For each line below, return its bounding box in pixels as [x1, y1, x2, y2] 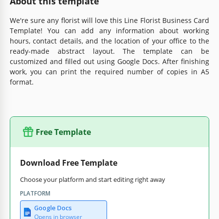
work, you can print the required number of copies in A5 [10, 66, 209, 76]
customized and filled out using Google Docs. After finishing [10, 56, 209, 66]
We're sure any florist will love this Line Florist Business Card [10, 15, 209, 25]
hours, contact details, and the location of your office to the [10, 36, 209, 45]
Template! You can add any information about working [10, 25, 209, 35]
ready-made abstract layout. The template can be [10, 46, 209, 56]
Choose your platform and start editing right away [20, 175, 165, 184]
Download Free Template [20, 157, 117, 168]
